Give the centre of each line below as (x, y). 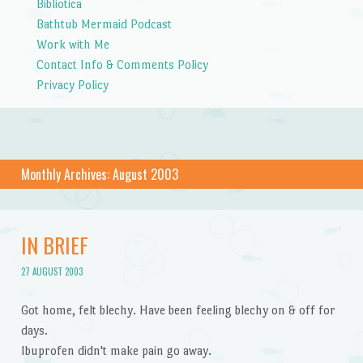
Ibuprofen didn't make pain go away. (116, 350)
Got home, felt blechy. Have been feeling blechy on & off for (178, 310)
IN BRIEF (54, 245)
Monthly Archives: (66, 174)
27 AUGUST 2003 (51, 272)
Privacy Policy (72, 84)
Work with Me (73, 44)
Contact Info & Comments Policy (122, 64)
